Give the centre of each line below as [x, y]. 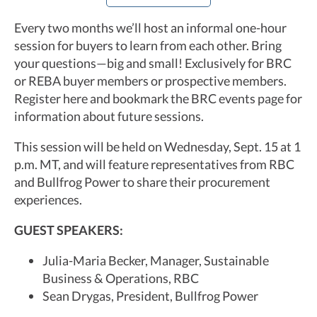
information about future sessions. [109, 116]
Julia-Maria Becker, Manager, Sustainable [156, 261]
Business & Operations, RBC [121, 278]
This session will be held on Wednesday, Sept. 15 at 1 [157, 147]
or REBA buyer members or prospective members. [150, 81]
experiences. [49, 200]
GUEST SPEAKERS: [69, 230]
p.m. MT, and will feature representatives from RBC [154, 165]
